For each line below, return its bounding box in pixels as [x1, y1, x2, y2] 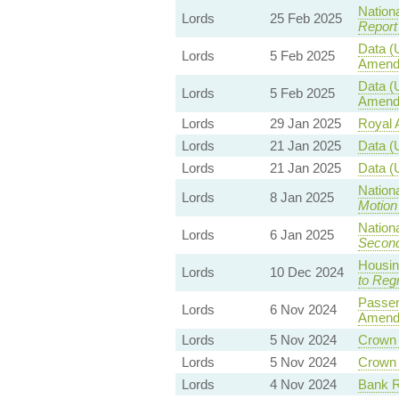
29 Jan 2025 [269, 115, 341, 131]
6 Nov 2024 [269, 301, 337, 317]
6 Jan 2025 [269, 226, 334, 242]
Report [357, 18, 397, 34]
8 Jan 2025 [269, 189, 334, 205]
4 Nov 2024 [269, 376, 337, 392]
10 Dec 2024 [269, 264, 344, 280]
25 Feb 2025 [269, 10, 342, 26]
